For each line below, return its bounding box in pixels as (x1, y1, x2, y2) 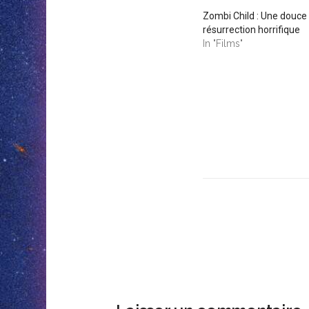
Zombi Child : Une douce (202, 10, 307, 21)
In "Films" (202, 37, 243, 49)
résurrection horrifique (202, 23, 300, 35)
